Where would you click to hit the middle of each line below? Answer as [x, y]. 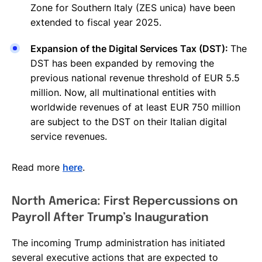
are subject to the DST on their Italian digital [129, 121]
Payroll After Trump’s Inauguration [110, 218]
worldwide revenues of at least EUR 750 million [135, 107]
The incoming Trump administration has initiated [118, 242]
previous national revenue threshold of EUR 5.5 [135, 77]
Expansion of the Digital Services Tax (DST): [130, 48]
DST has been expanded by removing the [122, 63]
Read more [37, 167]
